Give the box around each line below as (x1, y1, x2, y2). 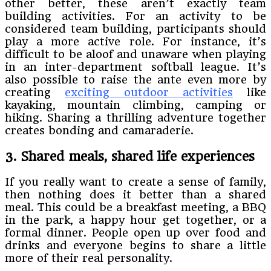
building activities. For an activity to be (5, 9, 266, 22)
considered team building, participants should (5, 22, 266, 35)
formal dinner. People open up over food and (5, 226, 266, 240)
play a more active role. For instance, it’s (5, 34, 266, 48)
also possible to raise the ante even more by (5, 73, 266, 86)
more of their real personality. (5, 252, 172, 265)
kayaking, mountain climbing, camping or (5, 98, 266, 111)
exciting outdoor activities (65, 85, 233, 99)
